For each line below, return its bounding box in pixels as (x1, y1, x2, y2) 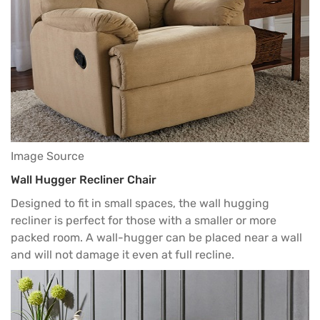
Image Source (11, 149, 84, 164)
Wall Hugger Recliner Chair (11, 173, 156, 187)
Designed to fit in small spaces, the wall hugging (11, 196, 269, 210)
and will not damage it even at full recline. (11, 247, 234, 261)
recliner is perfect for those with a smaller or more (11, 213, 276, 227)
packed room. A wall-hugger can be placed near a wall (11, 230, 302, 244)
